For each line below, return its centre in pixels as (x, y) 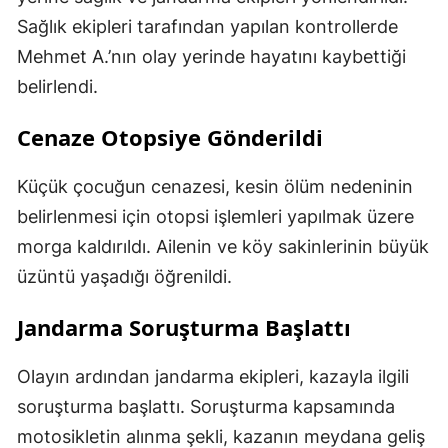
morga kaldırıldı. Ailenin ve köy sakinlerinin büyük (223, 247)
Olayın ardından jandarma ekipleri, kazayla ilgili (213, 377)
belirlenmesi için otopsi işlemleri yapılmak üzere (215, 217)
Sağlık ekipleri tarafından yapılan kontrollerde (207, 27)
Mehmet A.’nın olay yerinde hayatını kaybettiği (211, 57)
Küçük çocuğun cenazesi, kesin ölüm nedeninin (215, 187)
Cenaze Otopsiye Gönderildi (170, 137)
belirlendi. (57, 87)
